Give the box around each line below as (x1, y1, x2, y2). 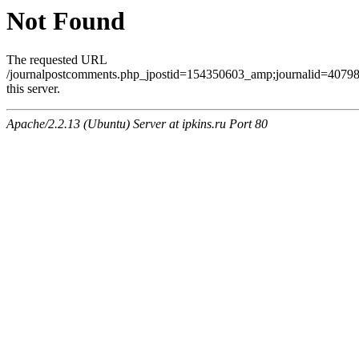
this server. (6, 82, 60, 96)
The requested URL (6, 53, 107, 67)
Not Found (6, 6, 125, 35)
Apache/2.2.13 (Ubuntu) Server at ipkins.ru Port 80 (6, 117, 268, 131)
